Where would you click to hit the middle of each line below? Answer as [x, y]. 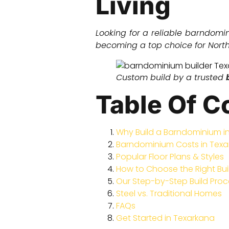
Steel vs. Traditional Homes [169, 194]
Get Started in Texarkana [165, 218]
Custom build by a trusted [171, 78]
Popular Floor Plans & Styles [170, 157]
